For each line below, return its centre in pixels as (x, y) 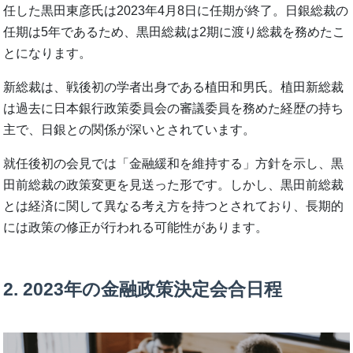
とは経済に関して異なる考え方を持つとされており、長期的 (174, 206)
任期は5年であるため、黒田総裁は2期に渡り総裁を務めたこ (175, 32)
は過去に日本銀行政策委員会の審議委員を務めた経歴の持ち (174, 109)
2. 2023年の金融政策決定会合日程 (143, 290)
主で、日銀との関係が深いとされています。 (130, 130)
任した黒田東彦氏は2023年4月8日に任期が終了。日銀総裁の (176, 11)
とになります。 (48, 54)
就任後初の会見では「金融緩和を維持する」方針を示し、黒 (174, 164)
